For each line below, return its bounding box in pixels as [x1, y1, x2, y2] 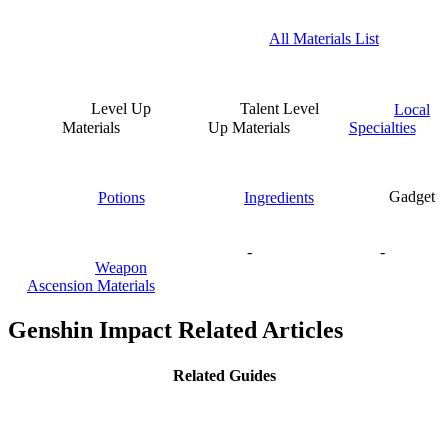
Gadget [389, 188, 435, 206]
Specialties [348, 118, 416, 136]
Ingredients [244, 188, 314, 206]
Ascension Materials [27, 276, 155, 294]
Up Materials [208, 118, 290, 136]
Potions [97, 188, 145, 206]
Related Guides [172, 367, 276, 385]
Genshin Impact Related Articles [8, 317, 343, 344]
